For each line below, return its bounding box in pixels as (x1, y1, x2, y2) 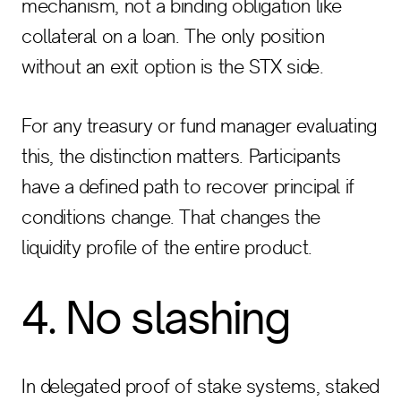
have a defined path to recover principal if (21, 175, 354, 198)
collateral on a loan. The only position (21, 25, 325, 47)
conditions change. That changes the (21, 206, 321, 228)
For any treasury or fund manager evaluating (21, 115, 377, 137)
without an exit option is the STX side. (21, 55, 324, 78)
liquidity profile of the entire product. (21, 236, 313, 259)
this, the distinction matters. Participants (21, 145, 341, 167)
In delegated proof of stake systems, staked (21, 375, 380, 397)
